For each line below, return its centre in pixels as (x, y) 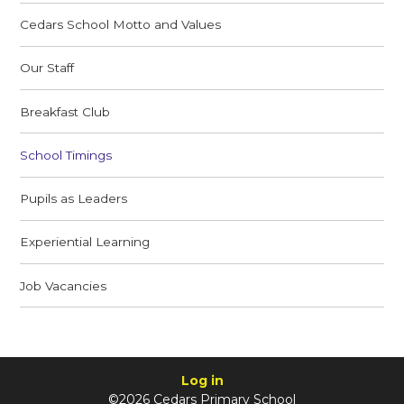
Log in (202, 380)
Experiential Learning (85, 242)
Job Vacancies (64, 285)
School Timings (66, 155)
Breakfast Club (65, 111)
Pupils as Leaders (74, 199)
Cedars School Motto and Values (121, 25)
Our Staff (47, 68)
